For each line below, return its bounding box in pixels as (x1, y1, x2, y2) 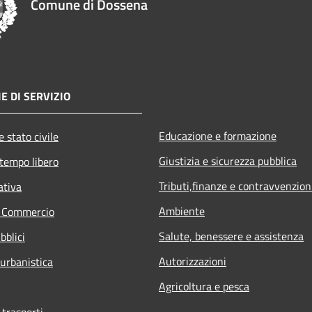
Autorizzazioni (159, 252, 226, 270)
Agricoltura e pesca (159, 277, 249, 295)
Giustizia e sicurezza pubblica (159, 152, 297, 169)
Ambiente (159, 202, 205, 219)
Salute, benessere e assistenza (159, 227, 304, 244)
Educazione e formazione (159, 127, 276, 144)
